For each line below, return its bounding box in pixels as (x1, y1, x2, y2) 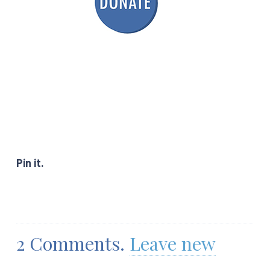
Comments (30, 230, 120, 256)
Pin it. (16, 155, 44, 169)
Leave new (130, 230, 216, 256)
